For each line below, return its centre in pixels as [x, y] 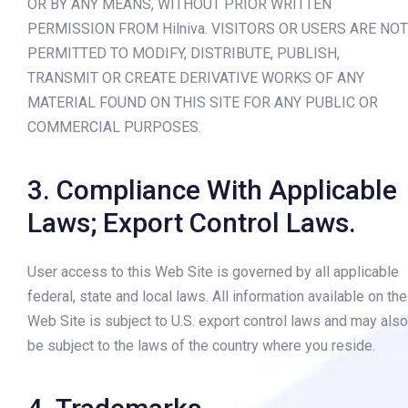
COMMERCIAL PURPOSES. [114, 127]
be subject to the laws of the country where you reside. [201, 346]
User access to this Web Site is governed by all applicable [213, 272]
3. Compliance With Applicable [212, 189]
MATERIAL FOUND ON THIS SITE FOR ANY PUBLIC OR [203, 103]
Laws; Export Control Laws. [192, 222]
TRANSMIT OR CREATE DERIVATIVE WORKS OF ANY [196, 78]
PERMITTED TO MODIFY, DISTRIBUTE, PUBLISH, [184, 54]
